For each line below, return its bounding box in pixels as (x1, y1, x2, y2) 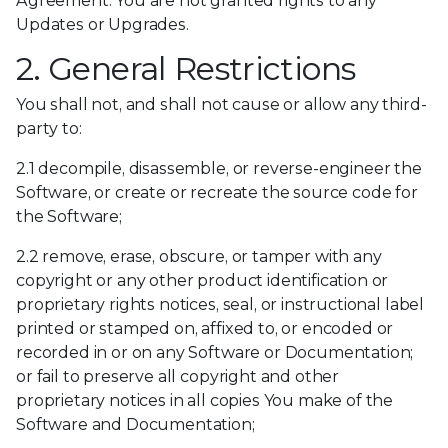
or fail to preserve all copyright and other (16, 367, 340, 386)
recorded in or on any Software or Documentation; (16, 343, 414, 362)
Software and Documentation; (16, 415, 255, 434)
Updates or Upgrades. (16, 15, 189, 34)
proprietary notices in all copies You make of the (16, 391, 394, 410)
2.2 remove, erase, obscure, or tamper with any (16, 247, 382, 266)
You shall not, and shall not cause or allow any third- (16, 95, 427, 114)
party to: (16, 119, 82, 138)
